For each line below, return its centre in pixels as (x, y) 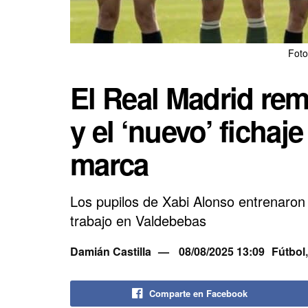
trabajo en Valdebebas (138, 220)
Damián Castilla (111, 251)
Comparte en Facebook (198, 293)
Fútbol (288, 251)
